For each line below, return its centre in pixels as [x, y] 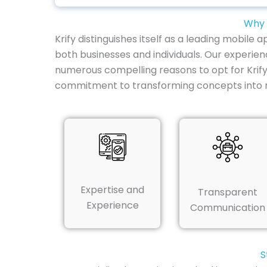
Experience [112, 205]
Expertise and [113, 190]
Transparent [227, 192]
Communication [227, 207]
